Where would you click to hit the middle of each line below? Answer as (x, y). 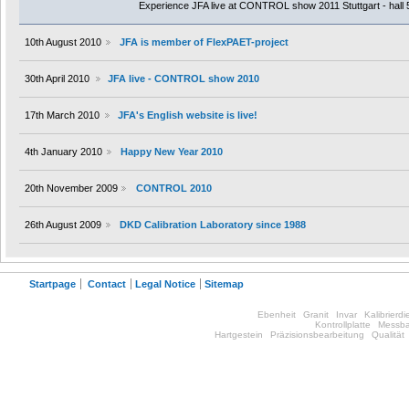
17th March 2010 (62, 115)
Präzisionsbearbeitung (317, 335)
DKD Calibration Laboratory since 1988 (212, 225)
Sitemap (224, 284)
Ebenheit (277, 315)
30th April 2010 (57, 79)
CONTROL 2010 (173, 189)
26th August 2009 (63, 225)
